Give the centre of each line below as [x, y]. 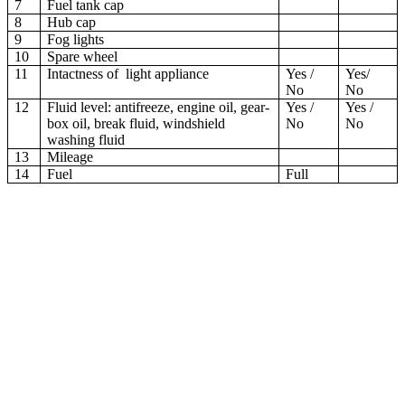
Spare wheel [83, 57]
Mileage [71, 157]
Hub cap [72, 23]
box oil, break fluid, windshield [137, 124]
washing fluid [86, 140]
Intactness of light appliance [128, 74]
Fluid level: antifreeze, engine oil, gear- [159, 108]
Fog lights [76, 40]
